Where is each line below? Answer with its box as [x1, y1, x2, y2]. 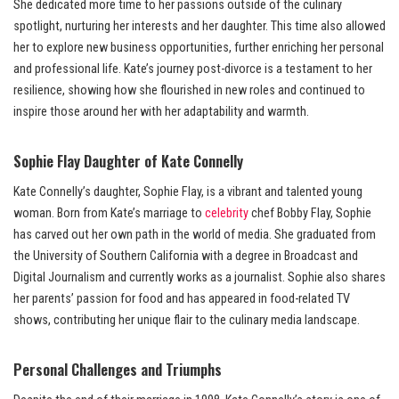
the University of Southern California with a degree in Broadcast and [13, 248, 358, 265]
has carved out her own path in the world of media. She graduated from [13, 227, 376, 243]
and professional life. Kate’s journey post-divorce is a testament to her [13, 61, 372, 77]
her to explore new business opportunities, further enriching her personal [13, 40, 384, 56]
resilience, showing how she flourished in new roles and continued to [13, 83, 365, 99]
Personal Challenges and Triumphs [13, 358, 222, 381]
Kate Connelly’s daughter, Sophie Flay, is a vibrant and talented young [13, 184, 362, 200]
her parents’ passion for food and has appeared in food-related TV [13, 291, 350, 307]
